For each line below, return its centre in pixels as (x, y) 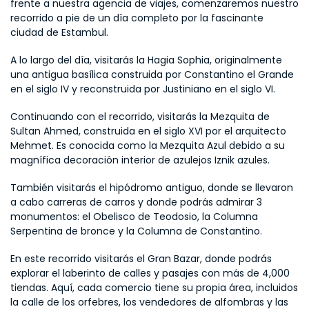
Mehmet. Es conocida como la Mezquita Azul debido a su (148, 146)
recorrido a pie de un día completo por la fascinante (137, 18)
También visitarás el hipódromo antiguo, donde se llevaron (152, 188)
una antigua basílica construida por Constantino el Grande (152, 74)
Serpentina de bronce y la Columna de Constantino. (136, 231)
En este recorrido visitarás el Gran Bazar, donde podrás (141, 259)
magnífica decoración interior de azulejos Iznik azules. (140, 160)
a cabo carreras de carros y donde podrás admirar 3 (136, 202)
